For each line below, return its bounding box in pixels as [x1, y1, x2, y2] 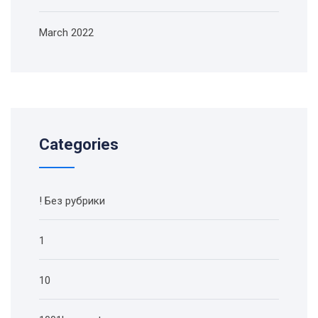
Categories [39, 136, 119, 154]
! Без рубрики [39, 194, 105, 208]
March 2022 [39, 26, 94, 40]
